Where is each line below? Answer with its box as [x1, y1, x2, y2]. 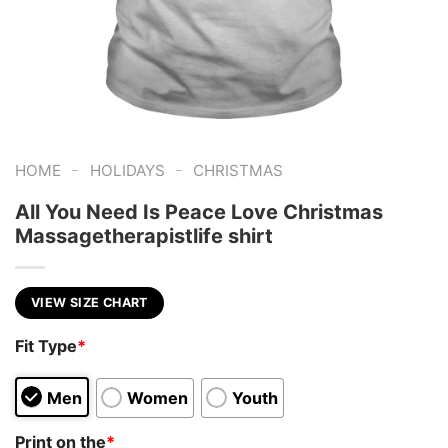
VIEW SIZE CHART [31, 294, 148, 310]
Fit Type [15, 336, 77, 357]
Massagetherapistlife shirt [15, 223, 273, 248]
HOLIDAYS [89, 161, 165, 180]
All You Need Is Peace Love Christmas [15, 199, 383, 224]
